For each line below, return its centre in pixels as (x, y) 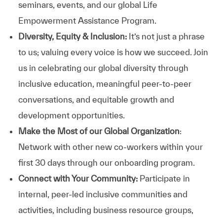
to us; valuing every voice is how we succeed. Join (113, 52)
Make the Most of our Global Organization (99, 131)
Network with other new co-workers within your (110, 147)
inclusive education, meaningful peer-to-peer (105, 83)
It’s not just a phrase (166, 36)
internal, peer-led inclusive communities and (103, 194)
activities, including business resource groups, (106, 210)
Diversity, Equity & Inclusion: (73, 36)
